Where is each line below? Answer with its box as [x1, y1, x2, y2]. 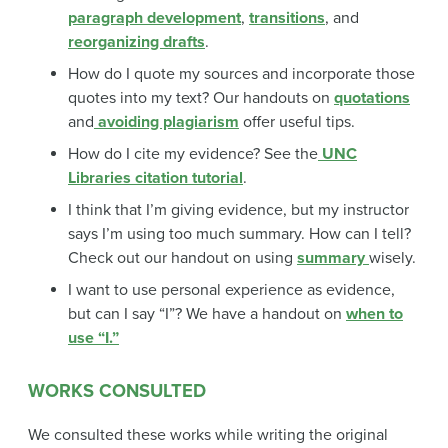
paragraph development [68, 8, 241, 29]
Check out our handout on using [68, 248, 297, 269]
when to [346, 304, 403, 325]
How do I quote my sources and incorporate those [68, 64, 415, 85]
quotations [334, 88, 410, 109]
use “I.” [68, 328, 119, 349]
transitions [249, 8, 325, 29]
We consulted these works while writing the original [28, 425, 388, 446]
